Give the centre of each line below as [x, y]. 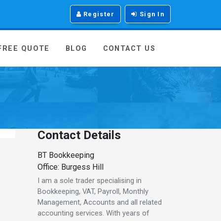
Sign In [151, 14]
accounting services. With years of [93, 213]
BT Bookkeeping [66, 155]
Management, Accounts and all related [100, 202]
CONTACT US [129, 49]
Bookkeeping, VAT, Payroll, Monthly [93, 191]
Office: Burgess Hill [71, 167]
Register [98, 14]
